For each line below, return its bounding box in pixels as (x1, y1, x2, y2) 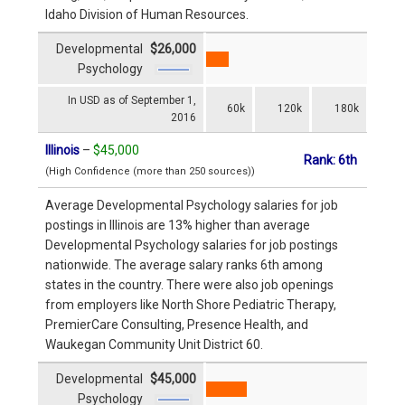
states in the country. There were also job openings (45, 277, 334, 292)
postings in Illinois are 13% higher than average (45, 217, 310, 232)
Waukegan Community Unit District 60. (45, 336, 263, 352)
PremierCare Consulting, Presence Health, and (45, 316, 308, 332)
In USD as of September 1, (68, 93, 196, 107)
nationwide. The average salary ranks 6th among (45, 257, 323, 272)
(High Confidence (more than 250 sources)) (45, 165, 255, 177)
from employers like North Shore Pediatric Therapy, (45, 297, 336, 312)
